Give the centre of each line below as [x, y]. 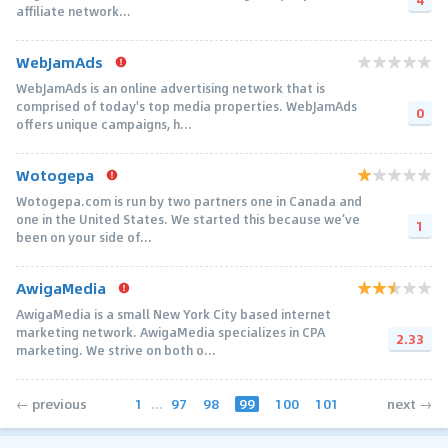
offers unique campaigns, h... [104, 123]
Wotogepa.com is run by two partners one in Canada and [189, 200]
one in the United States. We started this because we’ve [188, 218]
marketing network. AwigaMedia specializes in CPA [170, 331]
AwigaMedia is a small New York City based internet [173, 313]
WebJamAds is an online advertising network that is [170, 87]
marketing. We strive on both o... [116, 349]
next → [409, 404]
